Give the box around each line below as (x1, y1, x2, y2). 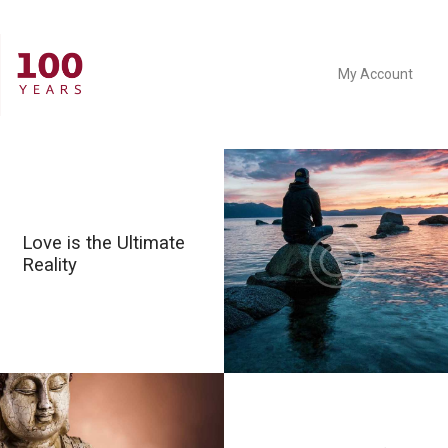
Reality (22, 253, 78, 276)
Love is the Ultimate (22, 231, 186, 254)
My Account (337, 66, 413, 83)
